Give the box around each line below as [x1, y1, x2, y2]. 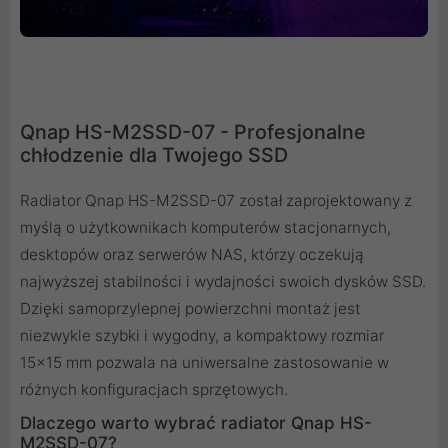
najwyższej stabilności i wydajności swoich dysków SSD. [20, 271, 426, 291]
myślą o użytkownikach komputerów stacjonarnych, [20, 217, 391, 237]
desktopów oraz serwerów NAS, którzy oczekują [20, 244, 364, 264]
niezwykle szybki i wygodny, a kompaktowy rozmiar [20, 325, 384, 345]
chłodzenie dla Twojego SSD [20, 142, 288, 167]
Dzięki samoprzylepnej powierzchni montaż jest [20, 298, 361, 318]
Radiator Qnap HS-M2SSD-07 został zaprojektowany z [20, 190, 412, 210]
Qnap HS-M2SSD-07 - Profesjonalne [20, 119, 366, 144]
